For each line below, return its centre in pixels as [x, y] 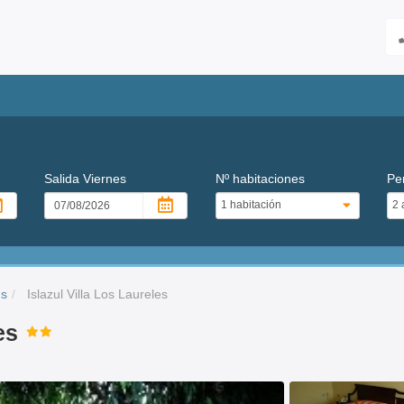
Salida [64, 178]
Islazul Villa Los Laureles [96, 294]
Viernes [105, 178]
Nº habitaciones [260, 178]
